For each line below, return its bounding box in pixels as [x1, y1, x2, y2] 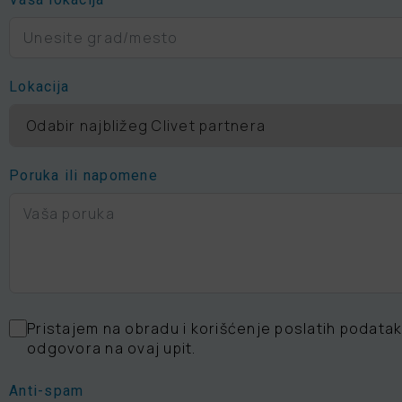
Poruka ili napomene [9, 167, 158, 185]
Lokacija [9, 78, 69, 96]
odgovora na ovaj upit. [27, 338, 197, 359]
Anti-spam [9, 382, 84, 400]
